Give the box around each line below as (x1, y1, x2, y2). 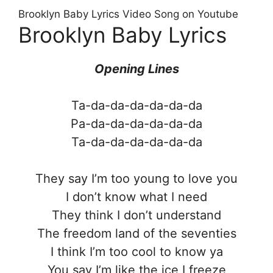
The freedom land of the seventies (37, 225, 236, 241)
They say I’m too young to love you (35, 171, 238, 186)
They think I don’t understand (52, 207, 221, 222)
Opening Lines (94, 61, 179, 76)
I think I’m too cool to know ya (50, 244, 223, 259)
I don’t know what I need (66, 189, 207, 204)
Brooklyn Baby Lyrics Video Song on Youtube (18, 7, 238, 20)
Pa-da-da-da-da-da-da (71, 116, 202, 131)
